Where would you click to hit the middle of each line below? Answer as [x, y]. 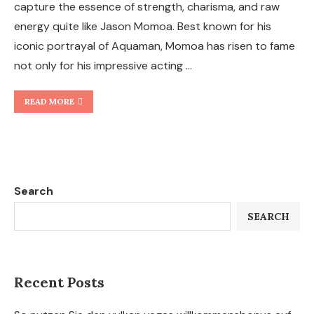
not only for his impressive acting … [103, 66]
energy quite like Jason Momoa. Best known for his [143, 26]
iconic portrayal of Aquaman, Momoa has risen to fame [155, 46]
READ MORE [49, 101]
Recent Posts [59, 282]
